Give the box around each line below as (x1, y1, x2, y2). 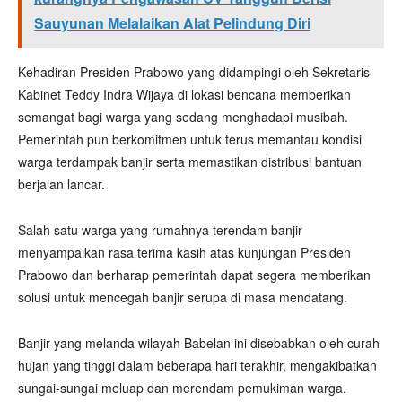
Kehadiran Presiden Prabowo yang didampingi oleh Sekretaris (18, 63, 370, 81)
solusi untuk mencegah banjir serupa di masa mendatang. (18, 288, 347, 306)
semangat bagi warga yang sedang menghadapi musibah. (18, 108, 348, 126)
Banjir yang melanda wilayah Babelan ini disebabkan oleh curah (18, 334, 380, 352)
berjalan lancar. (18, 175, 105, 193)
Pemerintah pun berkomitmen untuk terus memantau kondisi (18, 130, 362, 148)
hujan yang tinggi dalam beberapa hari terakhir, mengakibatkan (18, 356, 377, 374)
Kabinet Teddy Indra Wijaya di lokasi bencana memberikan (18, 85, 351, 103)
